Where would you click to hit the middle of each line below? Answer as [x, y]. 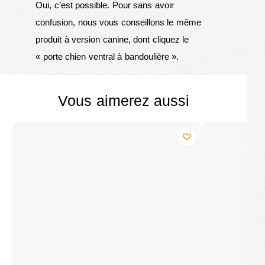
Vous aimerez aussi [124, 100]
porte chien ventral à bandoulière [106, 56]
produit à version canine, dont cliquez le [112, 39]
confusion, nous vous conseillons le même [118, 22]
